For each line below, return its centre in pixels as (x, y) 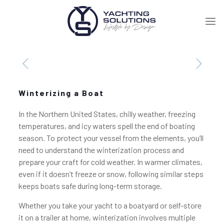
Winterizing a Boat (61, 93)
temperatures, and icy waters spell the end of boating (106, 126)
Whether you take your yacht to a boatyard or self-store (110, 205)
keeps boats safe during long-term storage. (90, 186)
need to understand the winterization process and (101, 150)
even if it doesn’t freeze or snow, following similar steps (111, 174)
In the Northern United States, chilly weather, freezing (107, 114)
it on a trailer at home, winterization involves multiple (107, 217)
